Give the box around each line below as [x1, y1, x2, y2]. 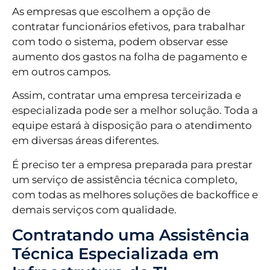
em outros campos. [12, 65, 111, 78]
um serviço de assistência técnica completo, [12, 173, 237, 186]
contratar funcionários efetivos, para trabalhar [12, 20, 245, 33]
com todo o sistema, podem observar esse [12, 35, 228, 48]
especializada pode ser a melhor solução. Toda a [12, 104, 258, 117]
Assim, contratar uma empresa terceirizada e [12, 89, 241, 102]
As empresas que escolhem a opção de [12, 5, 210, 17]
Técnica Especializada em [12, 244, 219, 264]
